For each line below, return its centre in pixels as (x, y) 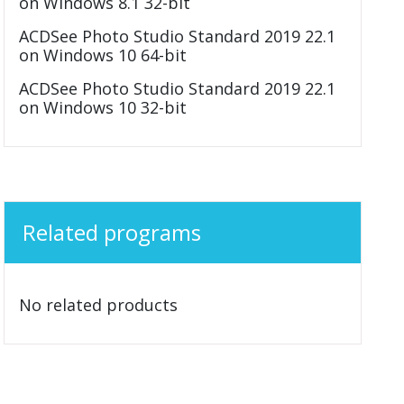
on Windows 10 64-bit (103, 55)
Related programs (112, 232)
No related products (99, 305)
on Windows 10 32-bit (103, 107)
